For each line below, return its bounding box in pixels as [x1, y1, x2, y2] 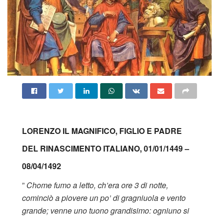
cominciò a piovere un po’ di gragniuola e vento [22, 192, 186, 204]
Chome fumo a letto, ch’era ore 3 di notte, [26, 179, 168, 191]
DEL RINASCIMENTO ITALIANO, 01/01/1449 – [22, 142, 189, 154]
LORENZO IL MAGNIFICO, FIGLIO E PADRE [22, 125, 182, 136]
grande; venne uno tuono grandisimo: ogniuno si [22, 205, 189, 217]
